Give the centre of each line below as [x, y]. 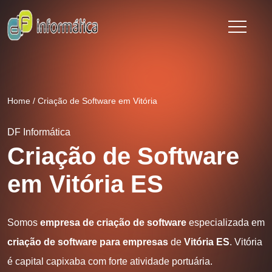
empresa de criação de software [113, 223]
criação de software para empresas [88, 242]
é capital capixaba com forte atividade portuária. [110, 261]
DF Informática [39, 132]
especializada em [226, 223]
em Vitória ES [85, 184]
